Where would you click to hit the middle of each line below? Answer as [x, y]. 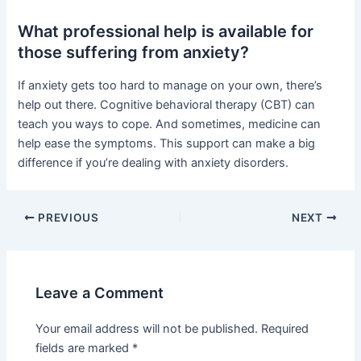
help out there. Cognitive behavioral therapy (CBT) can [167, 105]
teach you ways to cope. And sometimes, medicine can [170, 124]
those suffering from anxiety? [134, 53]
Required [285, 328]
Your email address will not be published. [147, 328]
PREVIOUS [67, 217]
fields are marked [84, 348]
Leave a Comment [100, 292]
